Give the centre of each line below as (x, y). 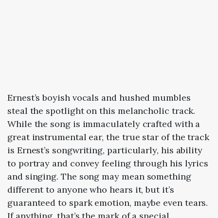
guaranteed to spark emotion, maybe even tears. (108, 202)
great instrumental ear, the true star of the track (109, 137)
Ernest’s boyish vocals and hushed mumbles (99, 97)
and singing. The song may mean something (99, 176)
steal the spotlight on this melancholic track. (101, 110)
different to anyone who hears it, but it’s (91, 189)
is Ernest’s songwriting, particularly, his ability (105, 150)
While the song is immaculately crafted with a (104, 124)
